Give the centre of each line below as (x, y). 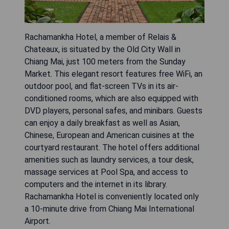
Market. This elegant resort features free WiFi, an (113, 74)
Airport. (38, 221)
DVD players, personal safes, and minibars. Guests (113, 111)
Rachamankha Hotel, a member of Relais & (100, 37)
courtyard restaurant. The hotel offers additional (112, 147)
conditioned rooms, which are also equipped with (111, 98)
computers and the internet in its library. (96, 184)
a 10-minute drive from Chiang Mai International (109, 209)
